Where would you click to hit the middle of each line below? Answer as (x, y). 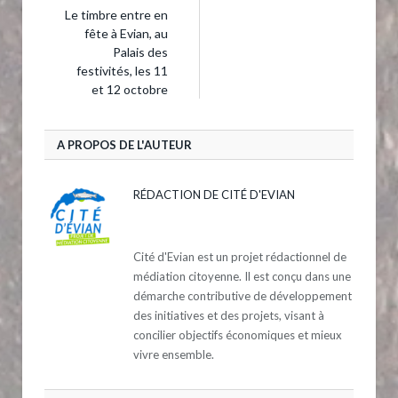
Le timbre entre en (116, 15)
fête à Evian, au (126, 34)
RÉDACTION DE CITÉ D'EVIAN (214, 195)
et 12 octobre (130, 90)
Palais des (140, 52)
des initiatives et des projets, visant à (229, 316)
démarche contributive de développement (243, 296)
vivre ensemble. (174, 355)
